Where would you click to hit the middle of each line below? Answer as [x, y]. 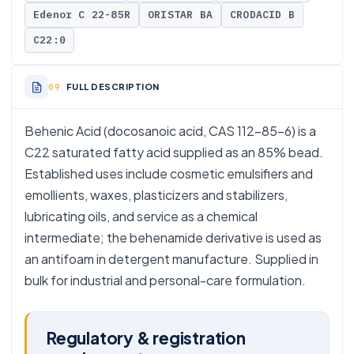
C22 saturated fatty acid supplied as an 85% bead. [174, 152]
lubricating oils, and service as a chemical [141, 216]
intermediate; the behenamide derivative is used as [173, 237]
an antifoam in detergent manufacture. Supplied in [171, 259]
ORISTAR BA [180, 15]
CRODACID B [262, 15]
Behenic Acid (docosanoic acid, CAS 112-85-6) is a [170, 131]
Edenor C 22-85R [82, 15]
